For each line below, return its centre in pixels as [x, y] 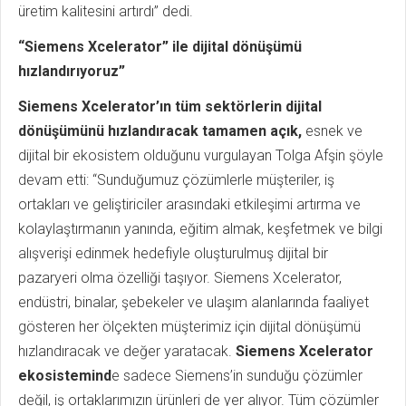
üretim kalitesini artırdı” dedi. [106, 11]
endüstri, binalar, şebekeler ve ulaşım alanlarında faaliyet [193, 302]
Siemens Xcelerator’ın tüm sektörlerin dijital [170, 106]
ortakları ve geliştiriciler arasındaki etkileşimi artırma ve [189, 204]
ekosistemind [65, 375]
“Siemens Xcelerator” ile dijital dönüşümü [160, 46]
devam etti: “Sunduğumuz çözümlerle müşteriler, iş [176, 179]
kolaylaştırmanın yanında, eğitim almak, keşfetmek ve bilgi [200, 228]
